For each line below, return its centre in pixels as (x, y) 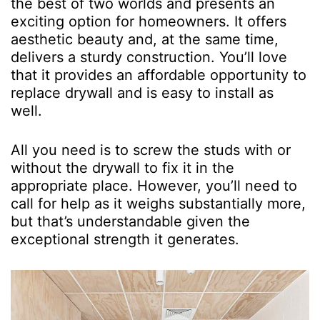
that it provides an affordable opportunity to (159, 75)
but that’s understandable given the (130, 221)
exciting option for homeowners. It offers (149, 21)
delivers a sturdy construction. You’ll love (149, 57)
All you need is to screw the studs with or (151, 150)
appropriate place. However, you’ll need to (154, 185)
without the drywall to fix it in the (122, 167)
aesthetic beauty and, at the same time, (145, 39)
